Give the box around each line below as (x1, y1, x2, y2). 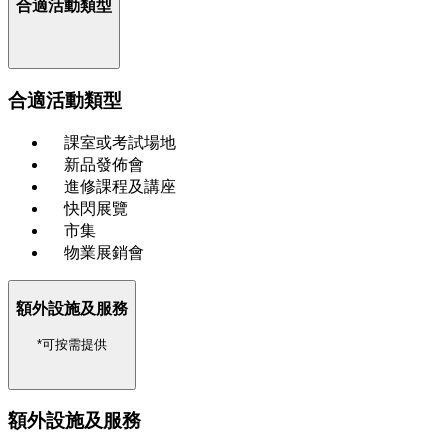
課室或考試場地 (64, 134, 176, 152)
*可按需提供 (37, 336, 107, 352)
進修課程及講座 (64, 178, 176, 196)
